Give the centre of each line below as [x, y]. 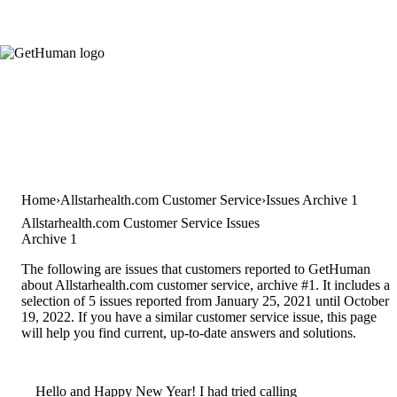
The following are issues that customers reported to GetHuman [196, 269]
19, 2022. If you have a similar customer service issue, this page [199, 316]
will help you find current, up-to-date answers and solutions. [189, 332]
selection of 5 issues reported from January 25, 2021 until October [205, 300]
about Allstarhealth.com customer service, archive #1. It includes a [206, 284]
